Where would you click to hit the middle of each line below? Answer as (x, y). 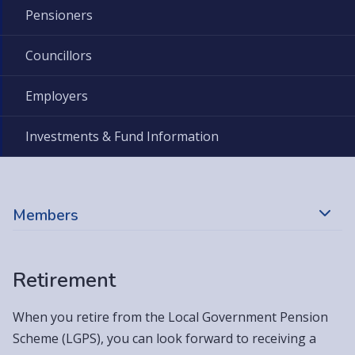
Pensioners (59, 15)
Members (46, 215)
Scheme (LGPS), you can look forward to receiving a (164, 338)
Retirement (64, 281)
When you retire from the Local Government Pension (170, 317)
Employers (57, 96)
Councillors (59, 56)
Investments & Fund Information (122, 137)
